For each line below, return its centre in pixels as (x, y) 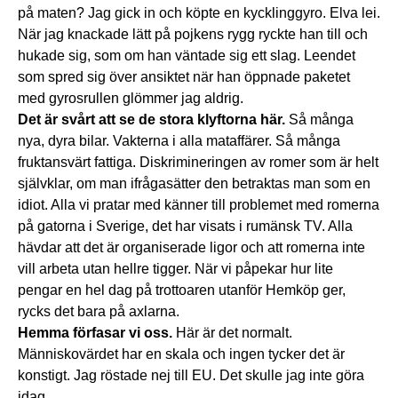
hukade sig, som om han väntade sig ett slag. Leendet (187, 56)
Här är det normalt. (232, 333)
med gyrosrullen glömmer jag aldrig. (131, 99)
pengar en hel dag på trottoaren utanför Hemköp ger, (182, 291)
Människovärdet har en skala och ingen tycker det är (181, 354)
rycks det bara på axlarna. (99, 312)
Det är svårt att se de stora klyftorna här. (151, 120)
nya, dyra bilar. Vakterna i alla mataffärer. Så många (179, 141)
